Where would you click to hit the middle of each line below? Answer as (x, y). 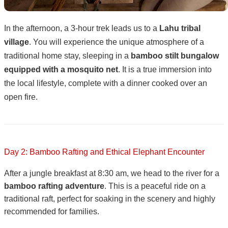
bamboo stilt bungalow (175, 55)
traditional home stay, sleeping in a (67, 55)
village (17, 42)
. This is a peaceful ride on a (155, 186)
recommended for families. (52, 211)
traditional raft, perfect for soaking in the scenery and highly (110, 198)
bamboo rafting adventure (54, 186)
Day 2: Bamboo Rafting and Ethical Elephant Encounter (104, 152)
